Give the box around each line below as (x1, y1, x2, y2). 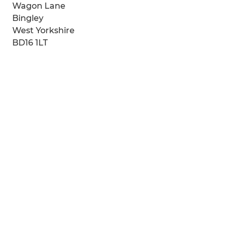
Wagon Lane (12, 1, 65, 11)
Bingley (12, 13, 43, 23)
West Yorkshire (12, 26, 75, 35)
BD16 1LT (12, 38, 48, 48)
